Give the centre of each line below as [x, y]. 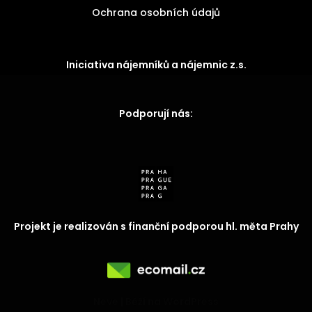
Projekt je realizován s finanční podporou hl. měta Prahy [156, 226]
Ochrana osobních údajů [156, 13]
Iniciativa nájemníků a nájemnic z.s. [156, 65]
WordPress [191, 302]
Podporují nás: [156, 114]
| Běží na [141, 302]
